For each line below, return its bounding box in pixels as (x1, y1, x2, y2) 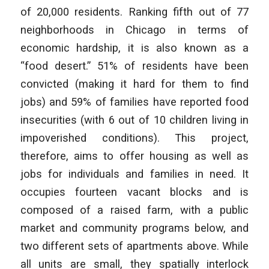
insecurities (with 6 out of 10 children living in (20, 113, 249, 126)
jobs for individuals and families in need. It (20, 167, 249, 180)
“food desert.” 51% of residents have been (20, 59, 249, 72)
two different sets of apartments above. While (20, 239, 249, 252)
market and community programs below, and (20, 221, 249, 234)
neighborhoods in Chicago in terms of (20, 23, 249, 36)
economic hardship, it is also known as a (20, 41, 249, 54)
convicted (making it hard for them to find (20, 77, 249, 90)
